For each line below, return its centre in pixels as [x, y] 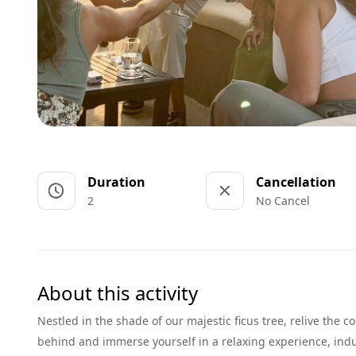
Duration [116, 182]
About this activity [118, 293]
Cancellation [296, 182]
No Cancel [283, 201]
